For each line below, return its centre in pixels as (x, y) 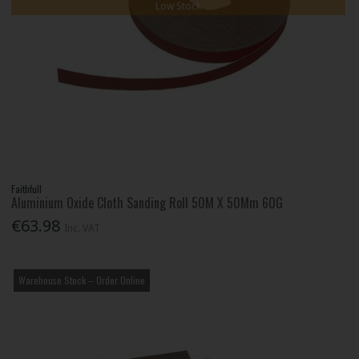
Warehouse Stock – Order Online (82, 280)
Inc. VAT (83, 228)
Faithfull (27, 189)
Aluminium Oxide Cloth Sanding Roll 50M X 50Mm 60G (147, 203)
